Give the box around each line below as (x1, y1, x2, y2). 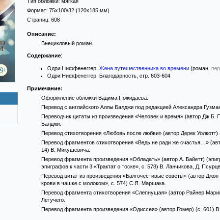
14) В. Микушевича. (41, 147, 90, 153)
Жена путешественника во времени (99, 65, 189, 71)
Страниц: (27, 17, 51, 23)
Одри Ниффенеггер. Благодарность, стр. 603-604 (47, 73, 170, 79)
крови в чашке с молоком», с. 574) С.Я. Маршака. (41, 180, 166, 186)
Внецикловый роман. (41, 40, 93, 46)
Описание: (27, 31, 56, 37)
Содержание (27, 53, 61, 58)
